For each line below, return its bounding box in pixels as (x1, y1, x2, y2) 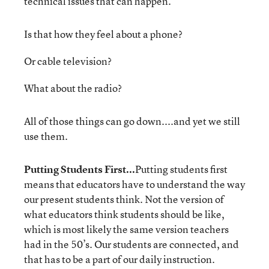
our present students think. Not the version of (24, 192, 224, 206)
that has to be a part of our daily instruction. (24, 252, 215, 266)
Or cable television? (24, 54, 112, 68)
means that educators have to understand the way (24, 177, 245, 191)
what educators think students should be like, (24, 207, 225, 221)
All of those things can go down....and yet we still (24, 114, 240, 128)
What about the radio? (24, 81, 122, 95)
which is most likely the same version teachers (24, 222, 229, 236)
